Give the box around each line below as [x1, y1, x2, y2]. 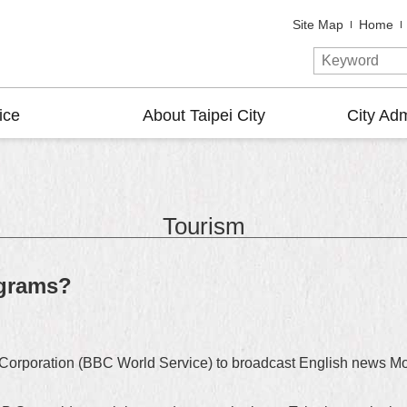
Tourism [162, 213, 245, 239]
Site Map [293, 17, 343, 33]
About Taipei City [142, 106, 265, 124]
